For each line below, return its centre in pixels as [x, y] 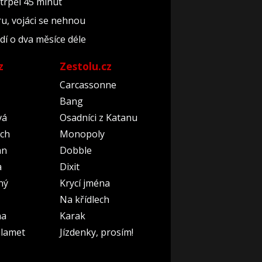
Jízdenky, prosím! [96, 232]
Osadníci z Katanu [98, 118]
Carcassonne [88, 85]
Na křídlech [84, 200]
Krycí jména [85, 183]
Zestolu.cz [85, 66]
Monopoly [82, 134]
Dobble [75, 151]
